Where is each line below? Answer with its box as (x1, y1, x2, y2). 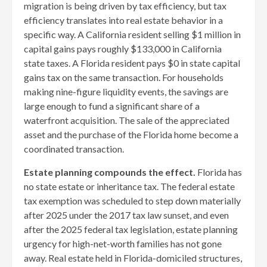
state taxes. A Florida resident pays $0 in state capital (24, 57, 240, 69)
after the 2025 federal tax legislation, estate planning (24, 223, 238, 235)
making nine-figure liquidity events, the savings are (24, 85, 228, 97)
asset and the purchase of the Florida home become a (24, 128, 238, 140)
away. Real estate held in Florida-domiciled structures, (24, 252, 242, 263)
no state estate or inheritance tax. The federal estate (24, 180, 235, 192)
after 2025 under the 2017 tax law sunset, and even (24, 209, 229, 221)
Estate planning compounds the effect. (24, 166, 195, 178)
